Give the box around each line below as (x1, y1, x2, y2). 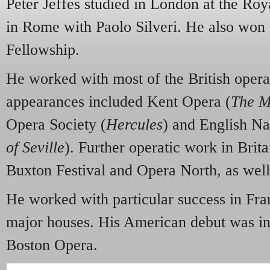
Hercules (106, 116, 163, 134)
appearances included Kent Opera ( (6, 93, 231, 111)
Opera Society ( (6, 116, 106, 134)
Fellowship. (6, 41, 80, 59)
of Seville (6, 139, 64, 157)
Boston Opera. (6, 236, 98, 254)
